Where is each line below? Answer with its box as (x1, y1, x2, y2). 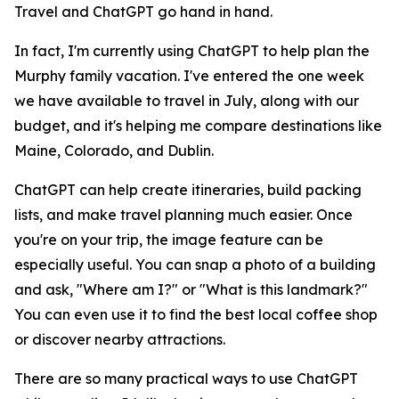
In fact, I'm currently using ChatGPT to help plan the (14, 42, 370, 60)
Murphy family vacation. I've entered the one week (14, 67, 364, 85)
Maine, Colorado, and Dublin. (14, 142, 214, 159)
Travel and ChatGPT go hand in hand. (14, 3, 273, 20)
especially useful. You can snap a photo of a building (14, 256, 376, 273)
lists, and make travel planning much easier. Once (14, 206, 353, 224)
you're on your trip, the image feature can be (14, 231, 323, 248)
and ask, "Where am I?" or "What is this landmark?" (14, 281, 368, 298)
